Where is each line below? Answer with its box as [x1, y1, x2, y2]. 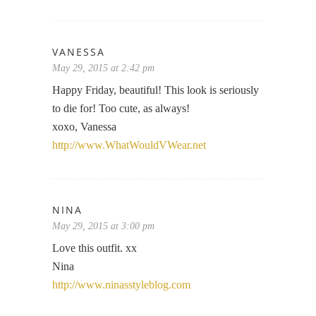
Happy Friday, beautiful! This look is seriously [52, 83, 259, 96]
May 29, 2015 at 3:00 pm [52, 220, 154, 231]
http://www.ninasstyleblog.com [52, 278, 190, 291]
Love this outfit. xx [52, 241, 137, 254]
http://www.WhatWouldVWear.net [52, 138, 206, 151]
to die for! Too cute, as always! [52, 102, 190, 114]
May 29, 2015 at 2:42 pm [52, 62, 154, 73]
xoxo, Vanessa [52, 120, 116, 133]
